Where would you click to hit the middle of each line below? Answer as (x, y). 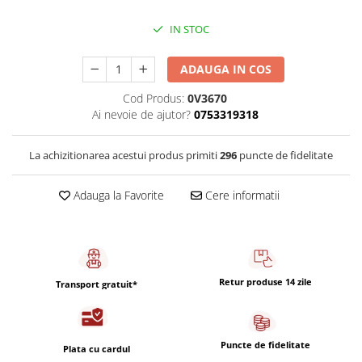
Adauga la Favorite (117, 195)
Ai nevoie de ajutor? (141, 114)
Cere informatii (240, 195)
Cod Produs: (154, 98)
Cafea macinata (55, 30)
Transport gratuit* (97, 284)
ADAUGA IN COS (226, 69)
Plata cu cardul (97, 349)
